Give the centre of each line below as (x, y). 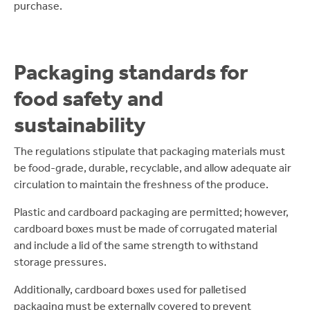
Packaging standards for (131, 72)
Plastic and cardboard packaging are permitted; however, (151, 212)
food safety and (89, 98)
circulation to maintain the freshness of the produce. (141, 184)
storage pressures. (60, 262)
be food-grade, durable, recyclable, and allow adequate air (153, 168)
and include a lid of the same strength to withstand (136, 245)
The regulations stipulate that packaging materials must (149, 151)
